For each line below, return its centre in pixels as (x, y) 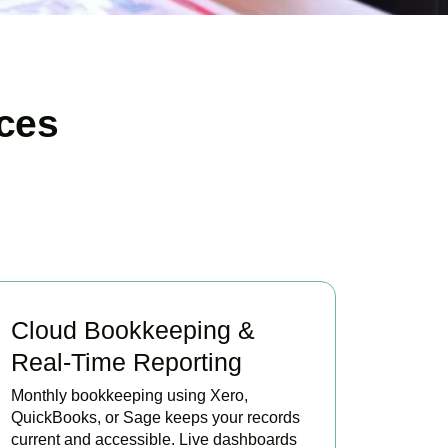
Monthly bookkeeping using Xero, (129, 395)
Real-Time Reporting (126, 361)
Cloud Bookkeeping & (132, 329)
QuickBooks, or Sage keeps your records (155, 417)
